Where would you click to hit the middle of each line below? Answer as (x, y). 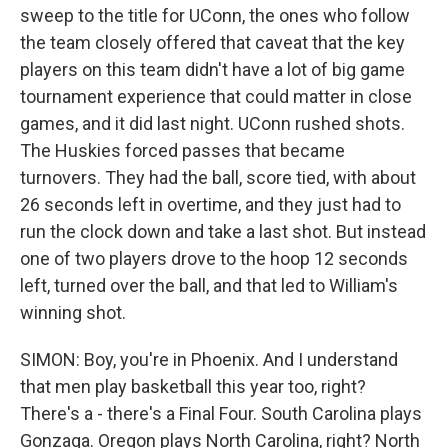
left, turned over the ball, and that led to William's (209, 285)
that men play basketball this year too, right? (193, 386)
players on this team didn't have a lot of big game (212, 69)
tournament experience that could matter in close (216, 96)
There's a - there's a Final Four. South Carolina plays (221, 413)
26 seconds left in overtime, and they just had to (210, 204)
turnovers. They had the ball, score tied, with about (218, 177)
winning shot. (73, 312)
